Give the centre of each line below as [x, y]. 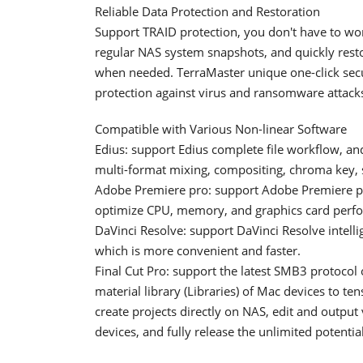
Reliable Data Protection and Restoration [207, 11]
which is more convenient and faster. [198, 250]
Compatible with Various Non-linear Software [221, 128]
